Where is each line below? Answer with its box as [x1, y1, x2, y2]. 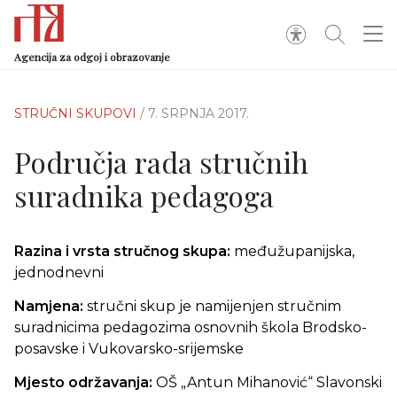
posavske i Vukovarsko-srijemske [14, 340, 244, 357]
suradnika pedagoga [14, 176, 274, 214]
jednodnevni [14, 264, 104, 281]
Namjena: [14, 298, 87, 315]
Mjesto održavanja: [14, 374, 156, 391]
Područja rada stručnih [14, 143, 308, 181]
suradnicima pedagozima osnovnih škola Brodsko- [14, 319, 367, 336]
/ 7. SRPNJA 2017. [140, 105, 249, 121]
